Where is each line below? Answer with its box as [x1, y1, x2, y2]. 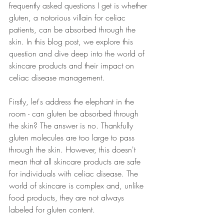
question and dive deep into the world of [9, 48, 147, 59]
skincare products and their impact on [9, 60, 136, 71]
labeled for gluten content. [9, 204, 95, 215]
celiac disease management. [9, 72, 104, 83]
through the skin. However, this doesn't [9, 144, 138, 155]
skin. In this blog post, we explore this [9, 36, 135, 47]
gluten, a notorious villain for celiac [9, 12, 128, 23]
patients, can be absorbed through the [9, 24, 138, 35]
